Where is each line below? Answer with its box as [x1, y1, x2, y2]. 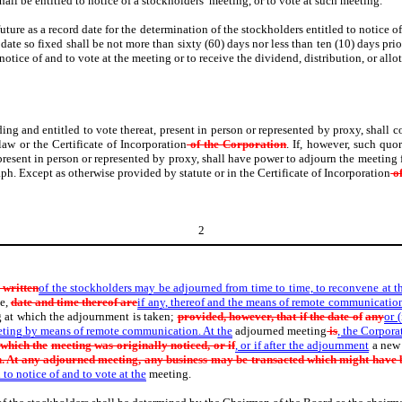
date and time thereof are [10, 294, 138, 309]
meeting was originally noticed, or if [50, 337, 235, 352]
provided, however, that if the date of [177, 309, 363, 323]
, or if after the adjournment [235, 337, 370, 352]
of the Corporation [187, 137, 287, 152]
